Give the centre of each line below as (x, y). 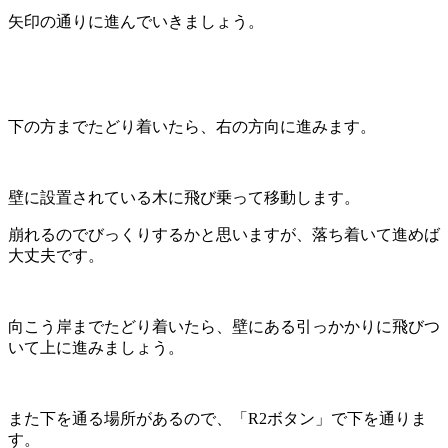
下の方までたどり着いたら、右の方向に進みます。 (192, 126)
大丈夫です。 (56, 255)
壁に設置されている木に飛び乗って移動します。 (184, 197)
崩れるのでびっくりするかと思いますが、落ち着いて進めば (224, 234)
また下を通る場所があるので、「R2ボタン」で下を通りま (217, 418)
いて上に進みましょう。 (96, 347)
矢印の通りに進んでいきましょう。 (136, 21)
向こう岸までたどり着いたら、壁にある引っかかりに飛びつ (224, 326)
